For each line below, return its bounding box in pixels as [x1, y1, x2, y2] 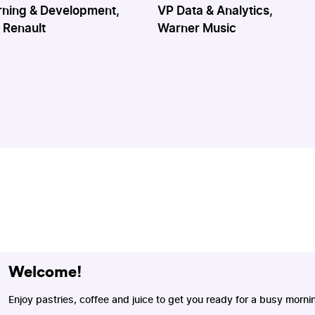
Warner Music [157, 22, 236, 34]
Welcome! [8, 264, 82, 280]
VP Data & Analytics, [157, 5, 273, 17]
